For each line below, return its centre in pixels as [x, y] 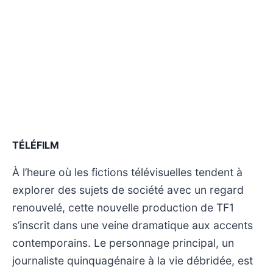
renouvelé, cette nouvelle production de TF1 [123, 207]
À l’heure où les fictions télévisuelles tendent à [127, 172]
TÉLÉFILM [36, 145]
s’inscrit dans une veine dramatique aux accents [133, 225]
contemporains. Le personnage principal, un [123, 243]
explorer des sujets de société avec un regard [128, 190]
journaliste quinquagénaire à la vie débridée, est [133, 260]
